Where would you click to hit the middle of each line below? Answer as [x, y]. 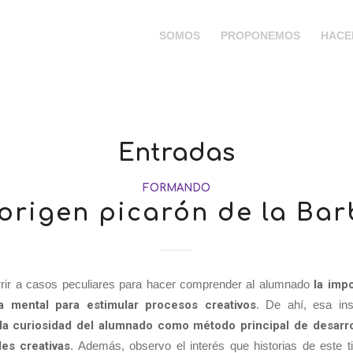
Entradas [176, 153]
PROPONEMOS [261, 35]
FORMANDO [176, 188]
